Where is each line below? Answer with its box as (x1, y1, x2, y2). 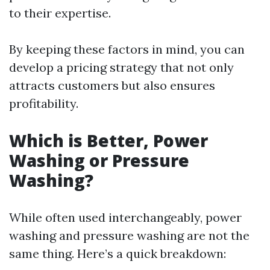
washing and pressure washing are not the (9, 228, 250, 243)
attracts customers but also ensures (9, 78, 215, 93)
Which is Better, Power (9, 129, 208, 152)
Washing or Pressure (9, 149, 189, 172)
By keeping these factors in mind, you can (9, 42, 245, 57)
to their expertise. (9, 5, 111, 20)
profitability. (9, 96, 78, 111)
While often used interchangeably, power (9, 210, 242, 225)
